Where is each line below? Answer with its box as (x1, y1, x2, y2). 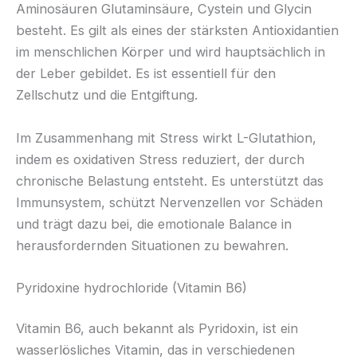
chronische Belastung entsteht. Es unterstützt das (16, 172, 324, 189)
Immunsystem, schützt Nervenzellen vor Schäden (16, 194, 323, 210)
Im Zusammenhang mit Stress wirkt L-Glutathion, (16, 129, 316, 146)
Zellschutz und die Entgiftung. (16, 87, 198, 104)
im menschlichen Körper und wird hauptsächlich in (16, 44, 325, 61)
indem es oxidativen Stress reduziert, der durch (16, 151, 304, 167)
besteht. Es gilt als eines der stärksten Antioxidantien (16, 22, 339, 39)
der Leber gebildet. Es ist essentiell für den (16, 65, 276, 82)
